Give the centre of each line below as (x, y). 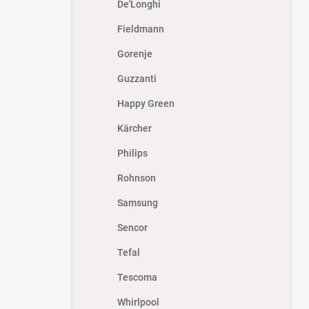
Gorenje (135, 54)
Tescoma (137, 278)
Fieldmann (141, 29)
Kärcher (134, 129)
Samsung (138, 203)
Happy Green (146, 104)
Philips (132, 153)
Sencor (132, 228)
